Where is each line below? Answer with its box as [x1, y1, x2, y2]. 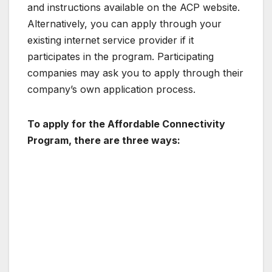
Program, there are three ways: [27, 134, 180, 147]
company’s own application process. [27, 83, 195, 96]
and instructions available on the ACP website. [27, 1, 240, 14]
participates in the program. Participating [27, 50, 214, 63]
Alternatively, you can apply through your [27, 18, 222, 30]
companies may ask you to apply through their [27, 67, 243, 80]
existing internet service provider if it [27, 34, 194, 47]
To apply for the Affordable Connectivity [27, 118, 225, 131]
